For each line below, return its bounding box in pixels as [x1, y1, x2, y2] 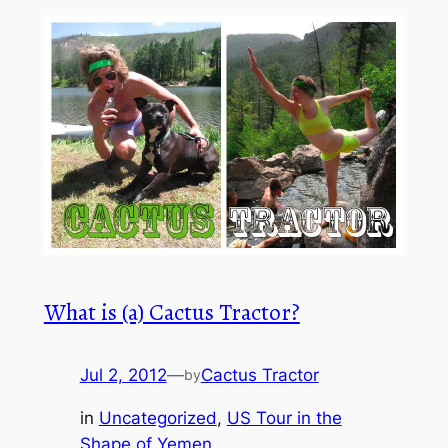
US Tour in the [226, 408, 342, 429]
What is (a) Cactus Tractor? [43, 296, 300, 329]
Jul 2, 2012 [79, 365, 167, 386]
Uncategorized [98, 408, 217, 429]
